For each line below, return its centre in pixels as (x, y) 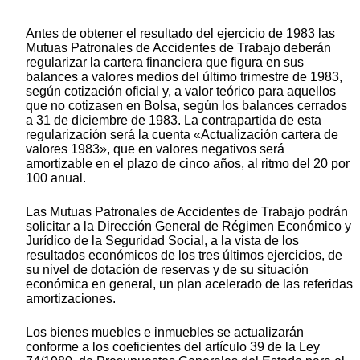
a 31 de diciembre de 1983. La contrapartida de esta (174, 120)
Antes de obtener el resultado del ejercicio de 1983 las (180, 33)
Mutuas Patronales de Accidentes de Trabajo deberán (178, 47)
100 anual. (56, 178)
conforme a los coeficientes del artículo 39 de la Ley (173, 346)
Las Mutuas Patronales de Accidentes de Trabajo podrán (187, 211)
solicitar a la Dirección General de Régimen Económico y (188, 226)
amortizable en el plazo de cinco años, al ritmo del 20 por (188, 163)
